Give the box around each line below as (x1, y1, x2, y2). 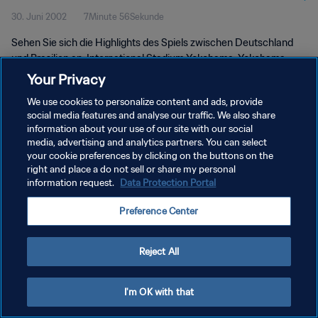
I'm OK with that (124, 286, 194, 298)
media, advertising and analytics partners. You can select (27, 136, 268, 148)
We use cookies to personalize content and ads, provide (27, 96, 263, 108)
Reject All (138, 246, 180, 258)
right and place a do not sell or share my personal (27, 163, 236, 175)
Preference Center (119, 205, 199, 217)
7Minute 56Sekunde (84, 11, 164, 22)
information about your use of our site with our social (27, 123, 253, 135)
